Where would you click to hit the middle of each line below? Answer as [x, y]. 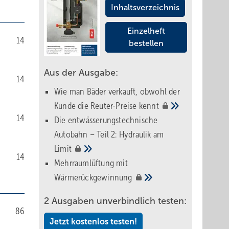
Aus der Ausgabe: [81, 73]
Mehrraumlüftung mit [91, 163]
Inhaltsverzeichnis [145, 7]
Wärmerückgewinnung [94, 177]
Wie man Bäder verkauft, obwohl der [117, 91]
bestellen [146, 43]
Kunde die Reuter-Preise [97, 106]
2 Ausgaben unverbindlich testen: [115, 201]
